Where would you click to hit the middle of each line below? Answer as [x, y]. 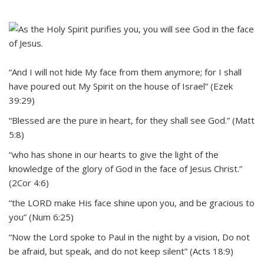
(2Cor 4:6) [29, 182]
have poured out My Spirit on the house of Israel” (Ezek [121, 86]
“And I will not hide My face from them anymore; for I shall [125, 72]
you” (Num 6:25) [41, 217]
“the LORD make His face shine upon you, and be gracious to [132, 202]
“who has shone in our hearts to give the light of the [114, 154]
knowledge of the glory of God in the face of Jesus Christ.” [126, 168]
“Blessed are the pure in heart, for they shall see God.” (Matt [132, 120]
